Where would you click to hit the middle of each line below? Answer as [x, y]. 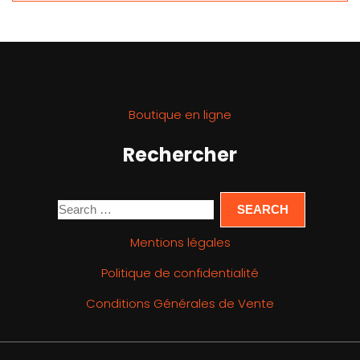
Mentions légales [180, 243]
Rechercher [180, 155]
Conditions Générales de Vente [180, 304]
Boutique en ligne [180, 115]
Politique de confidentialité [180, 273]
